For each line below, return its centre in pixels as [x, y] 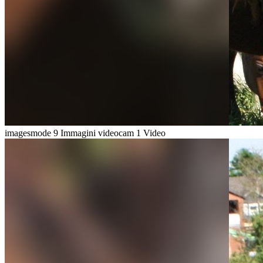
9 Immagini [75, 133]
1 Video [151, 133]
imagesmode [29, 133]
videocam [117, 133]
